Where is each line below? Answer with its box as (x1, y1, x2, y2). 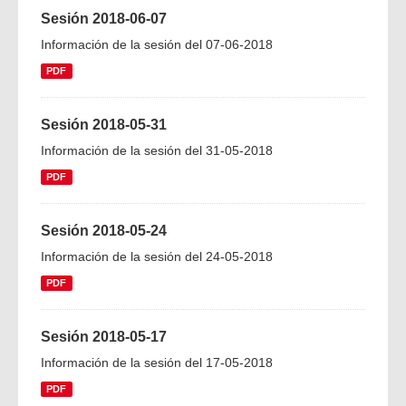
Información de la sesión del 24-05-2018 (41, 249, 273, 264)
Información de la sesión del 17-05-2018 (41, 355, 273, 370)
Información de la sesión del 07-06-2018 (41, 37, 273, 52)
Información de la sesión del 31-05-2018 (41, 143, 273, 158)
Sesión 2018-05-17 (41, 329, 167, 344)
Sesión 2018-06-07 (41, 11, 167, 26)
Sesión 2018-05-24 (41, 223, 167, 238)
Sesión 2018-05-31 (41, 117, 167, 132)
